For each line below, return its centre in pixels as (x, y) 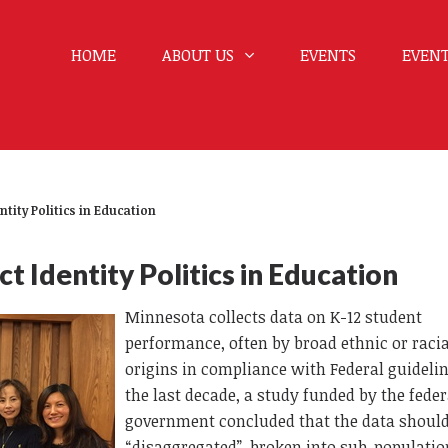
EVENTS (327, 55)
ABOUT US (199, 55)
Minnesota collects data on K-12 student (274, 316)
